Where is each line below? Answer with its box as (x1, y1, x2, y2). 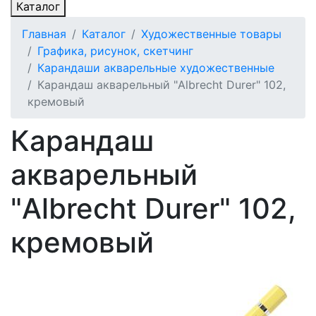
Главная (22, 27, 66, 41)
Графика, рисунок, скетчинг (37, 44, 193, 58)
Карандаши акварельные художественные (37, 61, 274, 75)
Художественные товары (141, 27, 281, 41)
